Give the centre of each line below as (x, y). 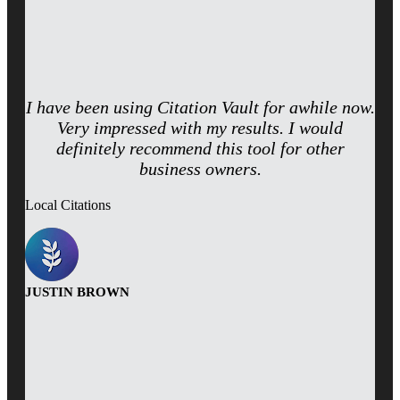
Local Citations (68, 205)
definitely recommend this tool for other (200, 149)
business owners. (200, 169)
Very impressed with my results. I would (200, 128)
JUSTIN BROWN (77, 292)
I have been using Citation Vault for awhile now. (200, 108)
